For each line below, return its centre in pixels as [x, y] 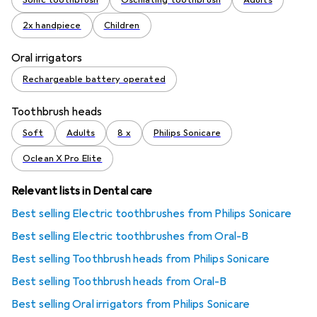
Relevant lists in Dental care [82, 191]
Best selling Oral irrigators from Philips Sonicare [131, 305]
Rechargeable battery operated [94, 80]
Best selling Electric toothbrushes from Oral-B [130, 237]
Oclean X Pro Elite [63, 159]
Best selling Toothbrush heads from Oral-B [119, 282]
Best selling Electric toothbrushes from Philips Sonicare [151, 214]
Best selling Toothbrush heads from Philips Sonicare [141, 259]
